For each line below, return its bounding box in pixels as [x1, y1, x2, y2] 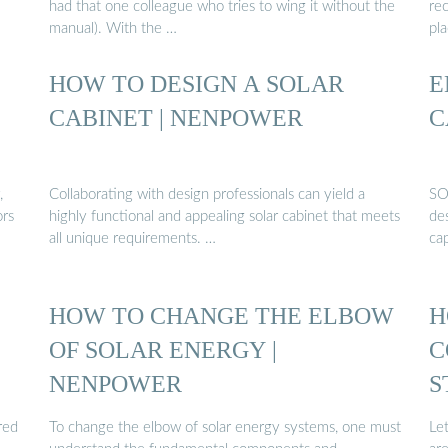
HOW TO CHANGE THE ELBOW [49, 302, 394, 330]
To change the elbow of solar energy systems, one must [49, 419, 401, 435]
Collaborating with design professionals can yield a [49, 187, 365, 203]
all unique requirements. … [49, 231, 216, 247]
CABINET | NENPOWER [49, 103, 303, 131]
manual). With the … [49, 20, 177, 36]
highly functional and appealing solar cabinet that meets [49, 209, 400, 225]
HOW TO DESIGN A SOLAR [49, 69, 344, 97]
